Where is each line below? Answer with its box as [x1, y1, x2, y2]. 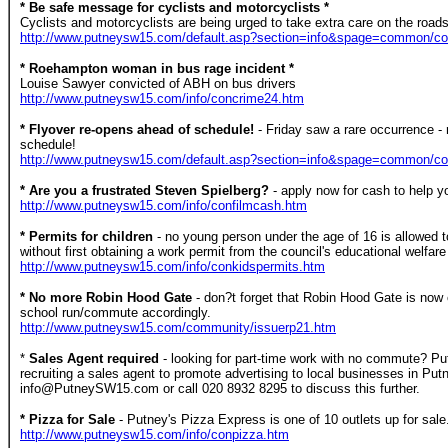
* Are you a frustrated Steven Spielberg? [20, 183, 273, 198]
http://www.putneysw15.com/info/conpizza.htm [20, 427, 289, 442]
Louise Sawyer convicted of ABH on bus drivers [20, 76, 296, 91]
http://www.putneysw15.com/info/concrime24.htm [20, 91, 304, 106]
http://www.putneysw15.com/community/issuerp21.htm [20, 320, 336, 335]
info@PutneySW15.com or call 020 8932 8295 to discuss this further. [20, 381, 420, 396]
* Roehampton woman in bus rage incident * [20, 61, 294, 76]
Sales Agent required [25, 351, 159, 366]
